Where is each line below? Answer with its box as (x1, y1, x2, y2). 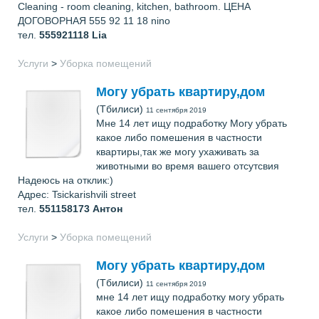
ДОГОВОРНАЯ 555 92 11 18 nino (18, 15, 170, 26)
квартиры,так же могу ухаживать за (96, 146, 259, 157)
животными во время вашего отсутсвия (96, 160, 279, 172)
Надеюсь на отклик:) (18, 174, 113, 186)
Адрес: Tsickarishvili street (18, 189, 136, 200)
